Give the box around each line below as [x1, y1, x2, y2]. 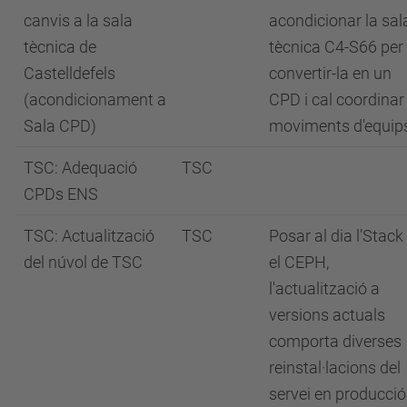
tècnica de [24, 36, 96, 56]
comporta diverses [269, 331, 402, 351]
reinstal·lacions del [269, 357, 401, 377]
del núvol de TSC [24, 252, 143, 272]
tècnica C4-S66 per [269, 36, 403, 56]
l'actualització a [269, 278, 380, 298]
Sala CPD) [24, 115, 96, 135]
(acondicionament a [24, 89, 166, 109]
